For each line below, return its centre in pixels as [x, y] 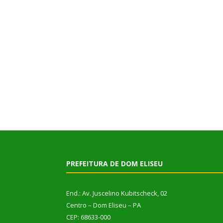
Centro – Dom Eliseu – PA [104, 205]
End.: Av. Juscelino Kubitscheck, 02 [117, 193]
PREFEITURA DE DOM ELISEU [114, 163]
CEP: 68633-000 [88, 217]
